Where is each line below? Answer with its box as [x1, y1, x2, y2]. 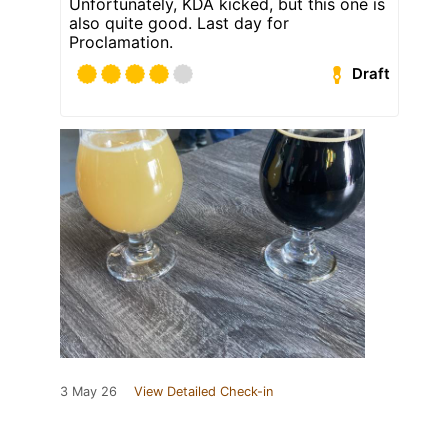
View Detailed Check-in [134, 383, 273, 399]
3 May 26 [60, 383, 117, 399]
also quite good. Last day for [69, 12, 289, 33]
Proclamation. [69, 31, 173, 52]
